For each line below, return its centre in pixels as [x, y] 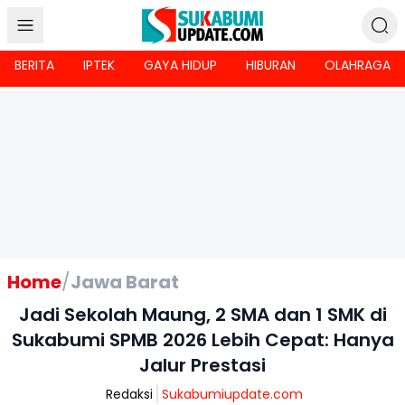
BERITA [34, 65]
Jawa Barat [125, 282]
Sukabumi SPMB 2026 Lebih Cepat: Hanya [202, 340]
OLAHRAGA [358, 65]
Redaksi [129, 394]
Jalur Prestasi [202, 365]
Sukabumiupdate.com [232, 394]
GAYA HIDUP [180, 65]
